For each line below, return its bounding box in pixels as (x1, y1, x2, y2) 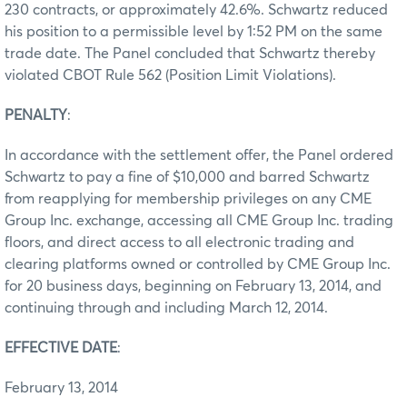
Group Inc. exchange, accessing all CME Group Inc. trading (5, 213, 393, 228)
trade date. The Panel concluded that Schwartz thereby (5, 45, 375, 61)
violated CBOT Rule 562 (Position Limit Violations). (5, 67, 336, 83)
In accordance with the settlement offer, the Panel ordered (5, 147, 393, 163)
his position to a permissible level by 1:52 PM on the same (5, 24, 382, 39)
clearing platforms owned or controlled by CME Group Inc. (5, 256, 391, 272)
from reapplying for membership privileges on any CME (5, 191, 372, 206)
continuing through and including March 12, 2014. (5, 300, 328, 315)
